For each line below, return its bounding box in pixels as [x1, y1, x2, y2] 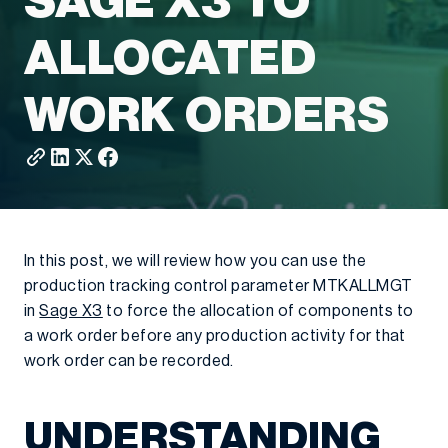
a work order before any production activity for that [24, 328, 406, 344]
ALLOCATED [24, 35, 317, 83]
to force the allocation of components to [102, 303, 414, 319]
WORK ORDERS [24, 92, 390, 140]
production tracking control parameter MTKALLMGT [24, 278, 413, 294]
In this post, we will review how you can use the [24, 253, 367, 269]
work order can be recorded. [24, 353, 234, 369]
